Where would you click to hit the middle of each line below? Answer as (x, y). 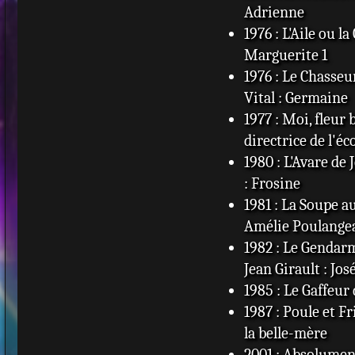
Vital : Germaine (296, 97)
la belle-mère (285, 333)
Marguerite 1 (285, 55)
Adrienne (274, 12)
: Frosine (272, 183)
